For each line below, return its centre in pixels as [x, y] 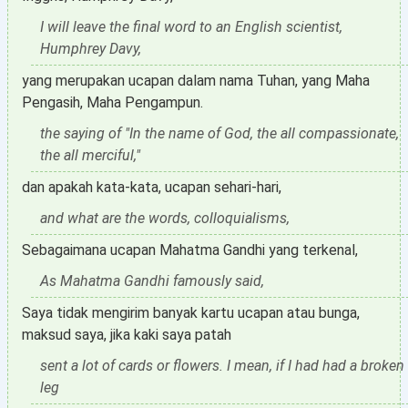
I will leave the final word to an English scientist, [191, 27]
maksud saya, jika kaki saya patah [127, 335]
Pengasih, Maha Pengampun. [112, 102]
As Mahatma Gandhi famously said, [152, 281]
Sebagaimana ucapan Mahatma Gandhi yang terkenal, [190, 250]
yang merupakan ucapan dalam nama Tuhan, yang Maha [196, 81]
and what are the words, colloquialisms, [165, 218]
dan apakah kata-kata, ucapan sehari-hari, [152, 187]
